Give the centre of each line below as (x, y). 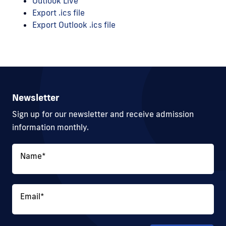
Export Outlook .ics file (74, 25)
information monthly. (50, 127)
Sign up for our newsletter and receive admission (103, 114)
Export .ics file (59, 13)
